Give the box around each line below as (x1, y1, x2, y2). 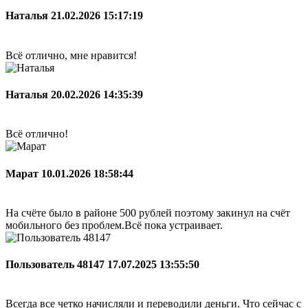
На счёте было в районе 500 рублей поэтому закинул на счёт (5, 206, 290, 219)
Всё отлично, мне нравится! (5, 49, 137, 61)
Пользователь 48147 (5, 258, 107, 271)
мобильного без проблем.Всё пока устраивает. (5, 219, 223, 231)
